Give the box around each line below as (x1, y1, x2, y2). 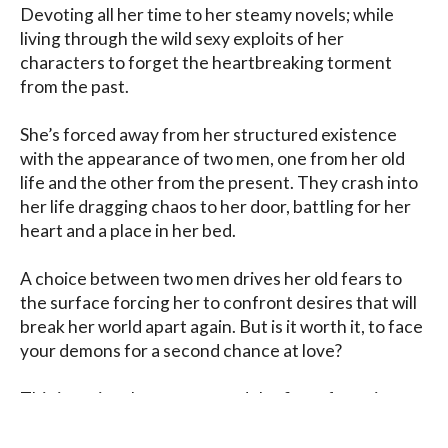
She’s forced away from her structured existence (20, 123, 397, 145)
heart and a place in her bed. (20, 219, 236, 241)
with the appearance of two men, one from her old (20, 147, 405, 169)
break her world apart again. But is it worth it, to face (20, 315, 423, 337)
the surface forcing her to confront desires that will (20, 291, 417, 313)
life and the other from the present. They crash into (20, 171, 418, 193)
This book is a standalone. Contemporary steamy (20, 411, 395, 433)
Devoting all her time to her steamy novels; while (20, 3, 394, 25)
